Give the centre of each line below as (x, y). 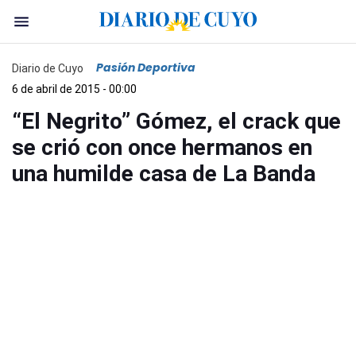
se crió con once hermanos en (162, 147)
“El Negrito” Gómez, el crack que (176, 121)
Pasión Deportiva (146, 68)
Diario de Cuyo (48, 68)
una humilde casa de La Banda (164, 174)
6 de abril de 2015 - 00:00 (74, 89)
